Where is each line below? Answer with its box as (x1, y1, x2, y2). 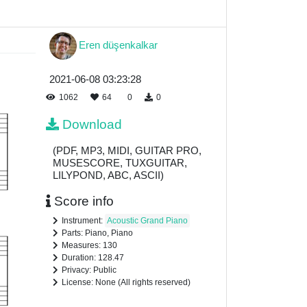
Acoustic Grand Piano (107, 216, 188, 226)
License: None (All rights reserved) (62, 278, 191, 288)
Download (62, 117, 122, 132)
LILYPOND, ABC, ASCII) (53, 169, 164, 182)
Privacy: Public (62, 265, 116, 275)
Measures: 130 (62, 241, 117, 251)
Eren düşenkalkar (79, 38, 158, 51)
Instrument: (62, 216, 105, 226)
